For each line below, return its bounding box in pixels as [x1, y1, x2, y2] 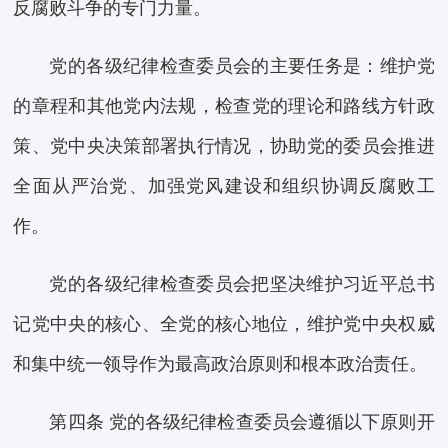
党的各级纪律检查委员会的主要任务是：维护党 [49, 56, 435, 77]
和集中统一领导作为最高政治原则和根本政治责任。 [13, 354, 428, 375]
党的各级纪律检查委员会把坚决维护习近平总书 [49, 274, 435, 295]
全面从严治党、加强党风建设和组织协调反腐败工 [13, 176, 435, 197]
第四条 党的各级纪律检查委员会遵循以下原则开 [49, 412, 435, 433]
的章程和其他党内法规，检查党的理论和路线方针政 [13, 96, 435, 117]
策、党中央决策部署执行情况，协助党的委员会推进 [13, 136, 435, 157]
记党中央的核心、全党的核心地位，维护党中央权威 [13, 314, 435, 335]
